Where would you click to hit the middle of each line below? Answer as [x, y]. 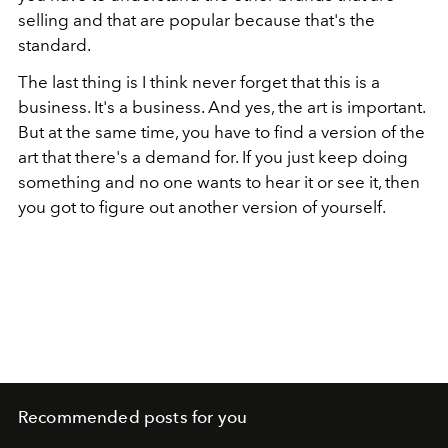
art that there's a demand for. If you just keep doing [213, 157]
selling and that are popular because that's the [196, 20]
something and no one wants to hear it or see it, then [219, 182]
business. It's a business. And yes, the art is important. [221, 107]
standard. [54, 45]
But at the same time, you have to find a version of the [221, 132]
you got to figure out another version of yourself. [202, 207]
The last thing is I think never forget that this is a [199, 82]
